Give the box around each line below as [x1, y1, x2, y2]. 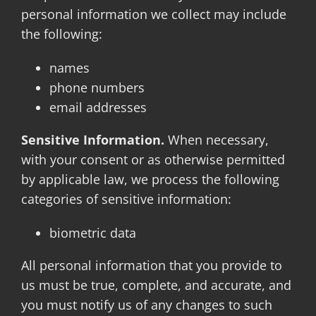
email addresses [49, 99, 147, 116]
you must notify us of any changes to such [20, 296, 272, 313]
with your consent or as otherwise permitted [20, 151, 285, 168]
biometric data [49, 224, 136, 241]
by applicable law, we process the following [20, 171, 279, 188]
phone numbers [49, 79, 145, 96]
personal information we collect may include [20, 6, 286, 23]
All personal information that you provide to [20, 257, 282, 274]
